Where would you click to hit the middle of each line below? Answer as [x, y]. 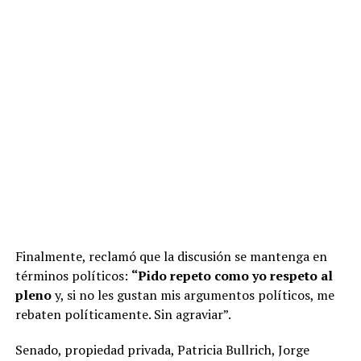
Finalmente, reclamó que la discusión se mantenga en [171, 257]
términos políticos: [73, 276]
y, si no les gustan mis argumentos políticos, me [194, 295]
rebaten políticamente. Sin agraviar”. [123, 315]
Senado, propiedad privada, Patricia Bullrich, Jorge [162, 350]
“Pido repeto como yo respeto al [232, 276]
